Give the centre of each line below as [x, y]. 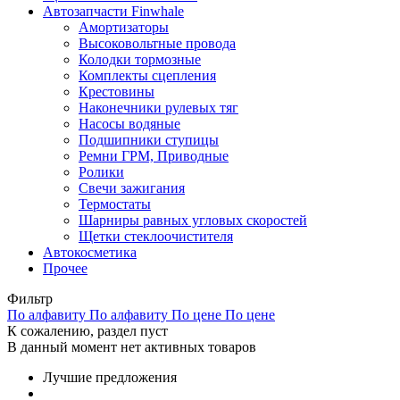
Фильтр [30, 298]
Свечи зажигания [132, 187]
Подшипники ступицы [149, 139]
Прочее [65, 268]
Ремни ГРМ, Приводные [154, 155]
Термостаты [115, 204]
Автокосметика [90, 252]
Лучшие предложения [110, 377]
